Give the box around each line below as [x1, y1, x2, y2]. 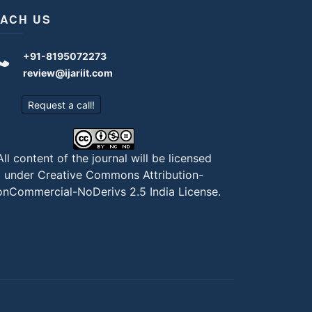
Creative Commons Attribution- [38, 168, 204, 182]
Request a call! [27, 99, 95, 111]
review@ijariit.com [22, 67, 113, 79]
